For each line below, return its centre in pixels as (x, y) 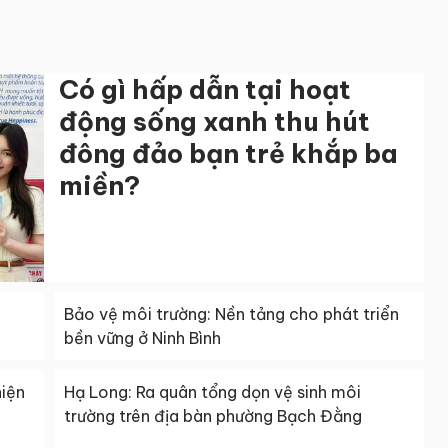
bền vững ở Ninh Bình (142, 338)
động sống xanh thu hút (214, 122)
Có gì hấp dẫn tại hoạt (205, 90)
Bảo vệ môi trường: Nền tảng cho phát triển (231, 314)
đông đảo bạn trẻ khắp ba (228, 154)
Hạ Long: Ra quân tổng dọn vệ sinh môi (212, 392)
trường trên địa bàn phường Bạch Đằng (213, 416)
